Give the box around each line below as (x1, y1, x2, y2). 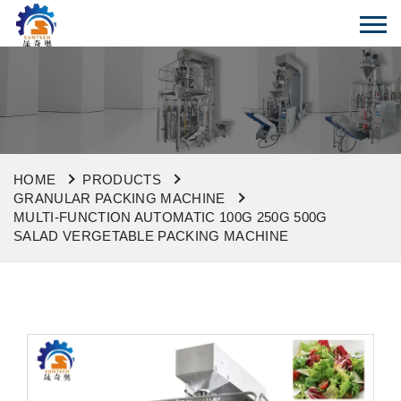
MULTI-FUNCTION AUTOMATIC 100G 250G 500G (13, 209, 328, 225)
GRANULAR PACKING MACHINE (13, 191, 226, 206)
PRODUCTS (82, 172, 161, 187)
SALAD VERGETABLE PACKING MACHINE (13, 228, 289, 243)
